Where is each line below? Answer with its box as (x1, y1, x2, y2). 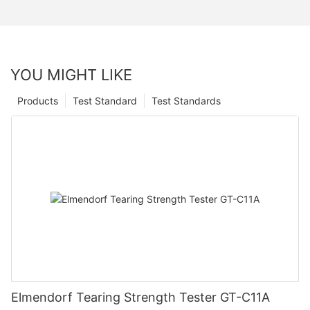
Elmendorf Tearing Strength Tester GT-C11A (11, 290, 270, 304)
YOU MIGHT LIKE (10, 66, 132, 84)
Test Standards (152, 95, 221, 107)
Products (17, 95, 58, 107)
